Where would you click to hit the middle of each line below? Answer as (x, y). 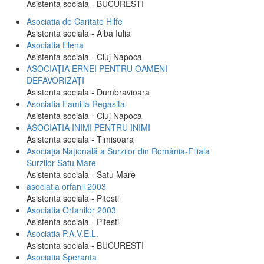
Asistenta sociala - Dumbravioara (88, 92)
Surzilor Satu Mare (61, 163)
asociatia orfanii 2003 (66, 186)
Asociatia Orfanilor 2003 (71, 210)
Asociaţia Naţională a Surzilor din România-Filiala (118, 151)
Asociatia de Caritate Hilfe (75, 21)
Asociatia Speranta (62, 257)
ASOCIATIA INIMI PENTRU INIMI (88, 127)
